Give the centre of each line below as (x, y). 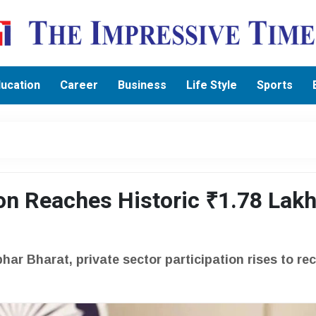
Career (79, 85)
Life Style (212, 85)
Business (142, 85)
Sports (275, 85)
